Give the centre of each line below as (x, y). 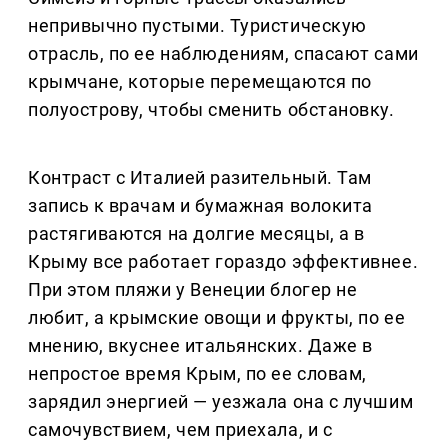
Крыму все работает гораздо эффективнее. (223, 262)
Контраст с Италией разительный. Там (200, 178)
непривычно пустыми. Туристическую (197, 26)
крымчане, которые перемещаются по (200, 82)
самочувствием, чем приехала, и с (180, 430)
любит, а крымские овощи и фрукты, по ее (217, 318)
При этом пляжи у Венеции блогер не (193, 290)
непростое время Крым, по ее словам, (197, 374)
